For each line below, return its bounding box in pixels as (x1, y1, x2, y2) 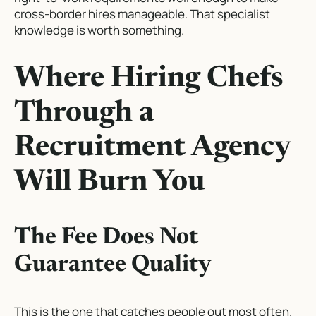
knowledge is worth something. (14, 21, 184, 38)
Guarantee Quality (14, 254, 212, 278)
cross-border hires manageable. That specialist (14, 5, 270, 22)
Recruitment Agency (14, 133, 290, 163)
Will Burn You (14, 167, 205, 197)
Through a (14, 98, 154, 128)
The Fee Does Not (14, 226, 198, 250)
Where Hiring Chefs (14, 63, 284, 94)
